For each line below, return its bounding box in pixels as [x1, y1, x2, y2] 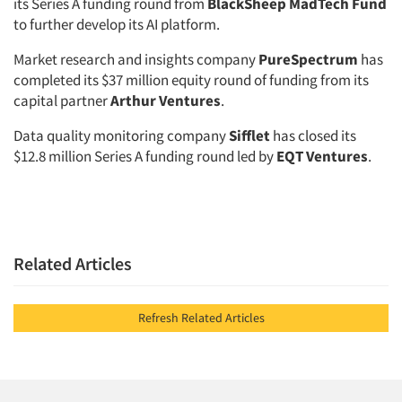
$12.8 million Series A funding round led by [13, 146, 276, 166]
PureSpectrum [258, 49, 358, 69]
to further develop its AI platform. [13, 14, 220, 34]
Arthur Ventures [110, 91, 221, 110]
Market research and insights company [13, 49, 258, 69]
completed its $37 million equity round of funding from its [13, 70, 369, 90]
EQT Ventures [276, 146, 368, 166]
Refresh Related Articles [224, 310, 265, 326]
